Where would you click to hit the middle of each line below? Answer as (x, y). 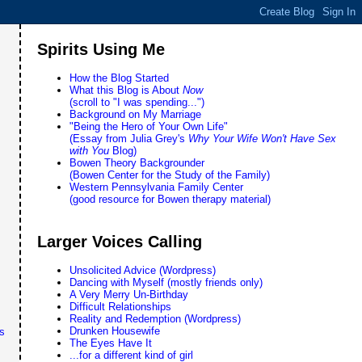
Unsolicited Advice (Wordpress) (143, 270)
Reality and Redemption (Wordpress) (156, 318)
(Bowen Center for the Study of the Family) (170, 175)
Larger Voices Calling (120, 241)
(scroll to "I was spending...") (137, 103)
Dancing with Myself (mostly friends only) (166, 282)
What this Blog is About (126, 90)
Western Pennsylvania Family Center (157, 187)
